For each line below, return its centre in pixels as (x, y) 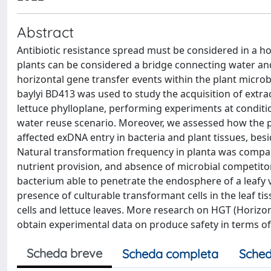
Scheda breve (64, 253)
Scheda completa (170, 253)
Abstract (45, 32)
